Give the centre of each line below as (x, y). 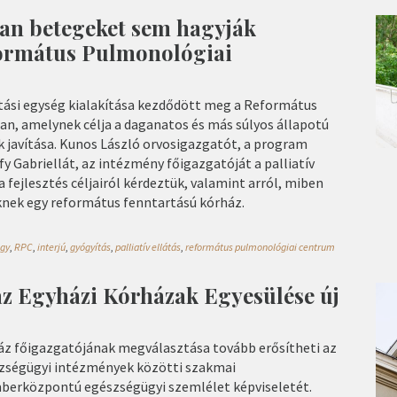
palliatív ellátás (148, 247)
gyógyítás (90, 247)
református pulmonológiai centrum (260, 247)
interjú (51, 247)
